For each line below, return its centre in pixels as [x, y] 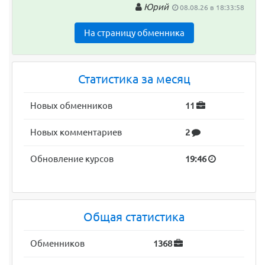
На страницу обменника [134, 33]
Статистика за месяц [134, 79]
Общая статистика [134, 217]
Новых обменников [72, 106]
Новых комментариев [76, 132]
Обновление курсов [72, 159]
